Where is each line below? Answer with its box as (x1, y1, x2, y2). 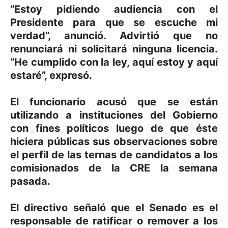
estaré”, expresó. (10, 69, 92, 81)
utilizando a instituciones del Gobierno (10, 109, 218, 121)
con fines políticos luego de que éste (10, 122, 218, 134)
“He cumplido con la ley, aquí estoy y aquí (10, 56, 218, 68)
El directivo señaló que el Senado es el (10, 202, 218, 214)
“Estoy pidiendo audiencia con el (10, 3, 218, 15)
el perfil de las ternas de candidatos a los (10, 149, 218, 161)
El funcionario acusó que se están (10, 96, 218, 108)
